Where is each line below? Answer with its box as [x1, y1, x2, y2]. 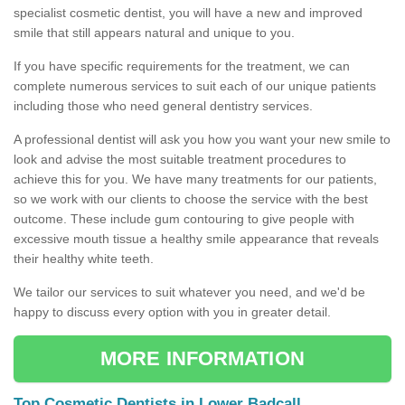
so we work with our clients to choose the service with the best [14, 192, 368, 207]
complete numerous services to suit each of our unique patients [14, 79, 376, 94]
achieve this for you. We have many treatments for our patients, [14, 172, 377, 187]
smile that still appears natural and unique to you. [14, 25, 295, 41]
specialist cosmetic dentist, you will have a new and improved [14, 5, 363, 21]
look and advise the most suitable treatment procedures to [14, 152, 346, 167]
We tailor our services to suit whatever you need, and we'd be [14, 285, 365, 300]
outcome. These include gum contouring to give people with [14, 212, 354, 227]
